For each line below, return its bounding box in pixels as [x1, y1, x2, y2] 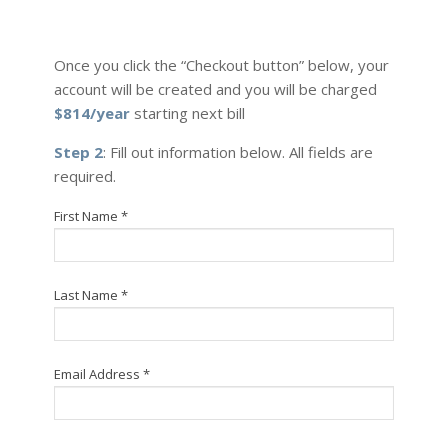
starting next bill [129, 102, 245, 123]
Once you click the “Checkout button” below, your [53, 54, 389, 75]
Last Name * [53, 285, 128, 304]
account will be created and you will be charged [53, 78, 377, 99]
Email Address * [53, 364, 150, 383]
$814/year [53, 102, 130, 123]
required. [53, 165, 116, 186]
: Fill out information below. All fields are [102, 141, 373, 162]
